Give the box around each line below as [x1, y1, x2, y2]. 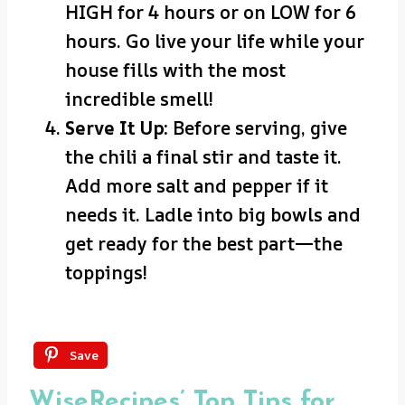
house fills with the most [65, 58, 286, 83]
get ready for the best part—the [65, 231, 343, 257]
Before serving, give [168, 116, 347, 141]
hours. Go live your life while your [65, 29, 364, 54]
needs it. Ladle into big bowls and [65, 202, 361, 228]
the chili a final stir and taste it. [65, 145, 342, 170]
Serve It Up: [65, 116, 168, 141]
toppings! [65, 260, 147, 286]
